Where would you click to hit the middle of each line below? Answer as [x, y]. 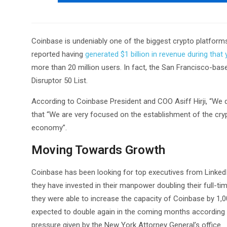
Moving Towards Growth [98, 150]
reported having [58, 54]
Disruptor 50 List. [60, 81]
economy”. [49, 128]
